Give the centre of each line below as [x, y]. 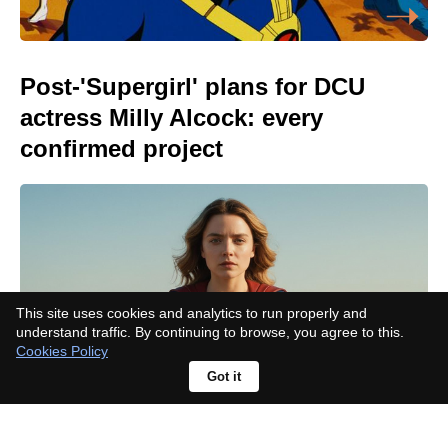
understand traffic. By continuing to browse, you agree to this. [210, 332]
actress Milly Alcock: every [171, 118]
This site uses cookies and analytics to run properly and [191, 313]
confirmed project [121, 149]
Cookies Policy [62, 351]
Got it [224, 376]
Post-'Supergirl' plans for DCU [192, 87]
